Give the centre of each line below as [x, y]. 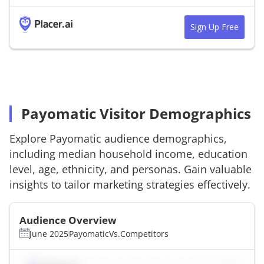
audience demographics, [164, 138]
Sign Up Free [214, 27]
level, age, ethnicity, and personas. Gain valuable [131, 169]
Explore [29, 138]
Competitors [144, 233]
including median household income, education [128, 154]
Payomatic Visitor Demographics [136, 113]
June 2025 [49, 233]
